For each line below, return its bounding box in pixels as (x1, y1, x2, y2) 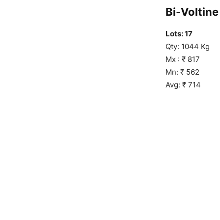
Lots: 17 (165, 28, 192, 38)
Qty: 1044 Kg (165, 41, 210, 51)
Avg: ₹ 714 (165, 80, 201, 89)
